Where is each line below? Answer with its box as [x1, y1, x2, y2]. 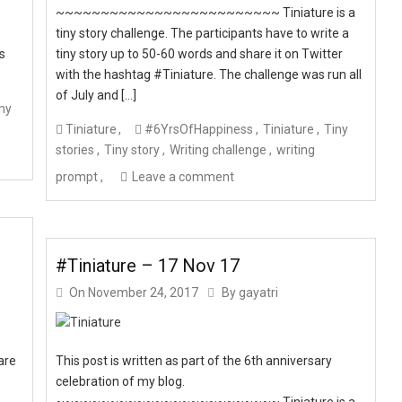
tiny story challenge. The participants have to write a [56, 26, 350, 41]
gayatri [239, 284, 279, 300]
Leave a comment [132, 170, 235, 185]
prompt [56, 170, 99, 185]
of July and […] [56, 88, 137, 103]
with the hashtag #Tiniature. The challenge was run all [56, 67, 363, 83]
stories [56, 143, 95, 158]
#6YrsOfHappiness [144, 122, 254, 137]
